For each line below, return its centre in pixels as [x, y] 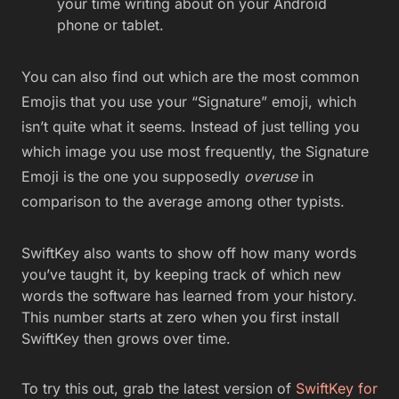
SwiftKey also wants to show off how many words [189, 253]
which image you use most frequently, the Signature [195, 151]
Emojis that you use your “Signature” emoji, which [189, 102]
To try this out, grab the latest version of [159, 388]
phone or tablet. [110, 25]
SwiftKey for [337, 388]
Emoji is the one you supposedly [133, 176]
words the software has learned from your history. [189, 296]
